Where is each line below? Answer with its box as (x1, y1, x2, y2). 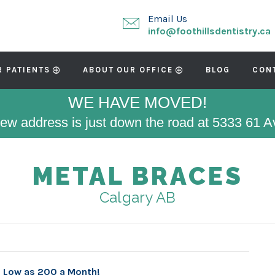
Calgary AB (99, 188, 176, 206)
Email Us (148, 13, 187, 25)
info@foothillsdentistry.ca (148, 25, 271, 37)
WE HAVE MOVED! (68, 93, 207, 112)
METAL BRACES (32, 161, 243, 190)
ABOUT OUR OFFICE (82, 65, 173, 74)
